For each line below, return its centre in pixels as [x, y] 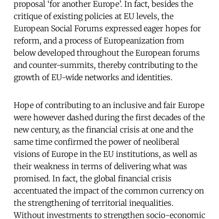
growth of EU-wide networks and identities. [93, 77]
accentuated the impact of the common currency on [109, 190]
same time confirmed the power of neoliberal [97, 142]
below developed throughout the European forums [107, 53]
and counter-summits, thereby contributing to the [106, 65]
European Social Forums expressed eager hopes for [107, 28]
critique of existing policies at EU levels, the [94, 16]
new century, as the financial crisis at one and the [103, 129]
